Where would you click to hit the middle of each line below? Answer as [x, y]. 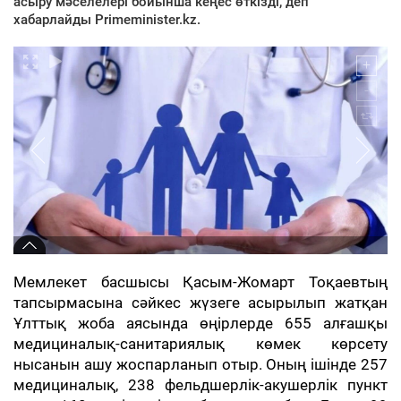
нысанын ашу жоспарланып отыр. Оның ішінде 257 [200, 364]
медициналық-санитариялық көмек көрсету [200, 344]
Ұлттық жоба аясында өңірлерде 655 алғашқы [200, 323]
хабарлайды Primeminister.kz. [107, 19]
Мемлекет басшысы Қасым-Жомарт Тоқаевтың [200, 282]
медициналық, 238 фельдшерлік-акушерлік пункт [200, 385]
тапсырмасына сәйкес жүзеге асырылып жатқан [200, 303]
